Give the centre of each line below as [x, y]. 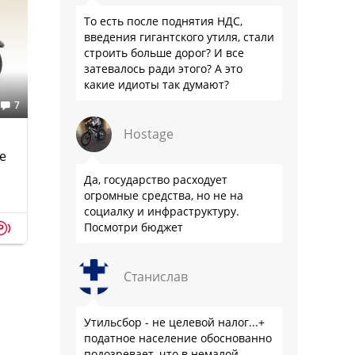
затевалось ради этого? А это [163, 69]
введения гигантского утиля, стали [179, 37]
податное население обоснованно [178, 338]
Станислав [156, 277]
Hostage [149, 134]
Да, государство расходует [156, 179]
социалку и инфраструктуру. [162, 211]
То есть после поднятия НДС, [163, 21]
